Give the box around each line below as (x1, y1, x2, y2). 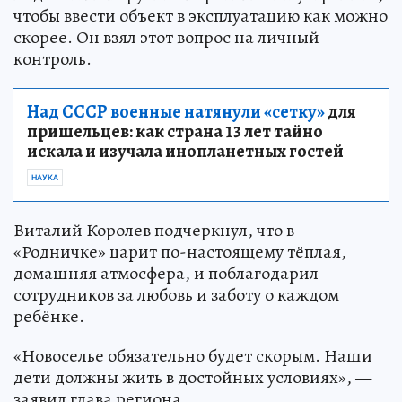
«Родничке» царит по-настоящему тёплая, (13, 239, 346, 264)
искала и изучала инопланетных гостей (27, 138, 344, 163)
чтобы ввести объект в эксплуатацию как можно (13, 3, 388, 28)
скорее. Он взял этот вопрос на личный (13, 24, 319, 49)
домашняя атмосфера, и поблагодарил (13, 260, 319, 285)
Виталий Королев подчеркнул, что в (13, 217, 294, 242)
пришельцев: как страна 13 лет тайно (27, 118, 323, 144)
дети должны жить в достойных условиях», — (13, 364, 371, 389)
